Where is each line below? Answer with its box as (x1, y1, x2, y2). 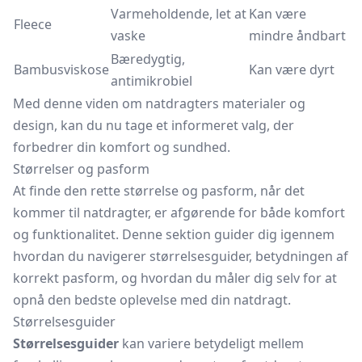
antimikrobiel (111, 72, 192, 90)
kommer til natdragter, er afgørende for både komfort (13, 204, 345, 221)
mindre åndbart (249, 27, 346, 44)
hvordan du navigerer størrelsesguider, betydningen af (13, 247, 348, 265)
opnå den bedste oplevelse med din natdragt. (13, 291, 291, 309)
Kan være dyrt (249, 61, 335, 78)
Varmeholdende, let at (111, 5, 246, 23)
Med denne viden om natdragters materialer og (13, 95, 305, 112)
